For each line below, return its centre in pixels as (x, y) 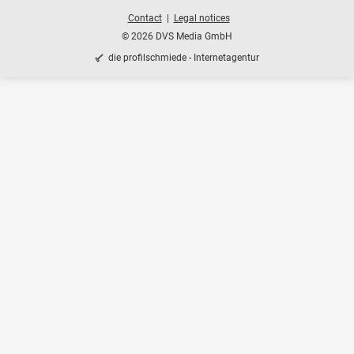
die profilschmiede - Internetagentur (184, 58)
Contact (145, 19)
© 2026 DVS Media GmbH (177, 37)
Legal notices (201, 19)
